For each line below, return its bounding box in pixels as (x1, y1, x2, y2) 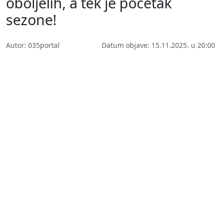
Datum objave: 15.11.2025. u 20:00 (102, 40, 215, 50)
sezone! (6, 9, 57, 29)
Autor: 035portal (6, 40, 60, 50)
